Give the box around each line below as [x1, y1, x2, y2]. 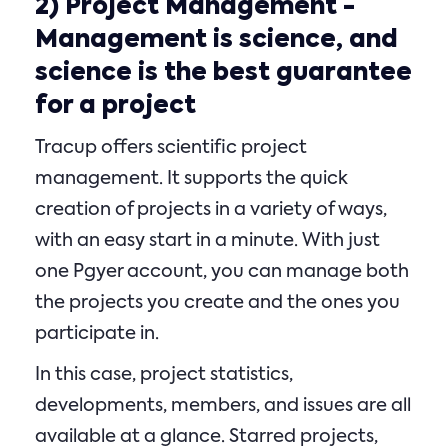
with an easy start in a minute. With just [35, 232, 380, 250]
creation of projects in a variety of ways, [35, 201, 387, 219]
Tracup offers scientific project [35, 139, 307, 157]
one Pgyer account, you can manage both [35, 263, 409, 281]
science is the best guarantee [35, 61, 412, 85]
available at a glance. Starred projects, [35, 428, 378, 446]
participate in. [35, 325, 159, 343]
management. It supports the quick [35, 170, 348, 188]
